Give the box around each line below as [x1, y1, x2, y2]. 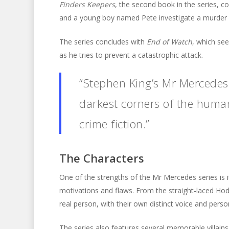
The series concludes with [59, 37, 147, 47]
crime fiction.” [79, 116, 150, 131]
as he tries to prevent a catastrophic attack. [59, 50, 203, 60]
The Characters [59, 150, 144, 166]
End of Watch [146, 37, 192, 47]
